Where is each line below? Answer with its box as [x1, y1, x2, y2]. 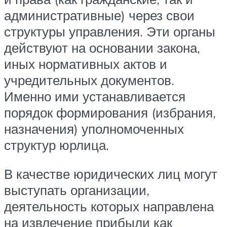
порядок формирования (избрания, [4, 104, 216, 121]
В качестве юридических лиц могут [4, 166, 217, 182]
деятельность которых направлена [4, 198, 214, 215]
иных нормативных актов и [4, 55, 167, 72]
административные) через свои [4, 7, 195, 23]
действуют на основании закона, [4, 39, 200, 56]
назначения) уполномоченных [4, 120, 184, 137]
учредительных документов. [4, 71, 174, 88]
